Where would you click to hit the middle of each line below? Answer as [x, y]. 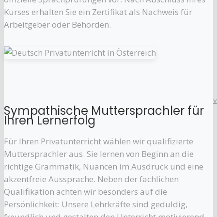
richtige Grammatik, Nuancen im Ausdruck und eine [104, 166]
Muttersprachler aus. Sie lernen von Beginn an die [99, 154]
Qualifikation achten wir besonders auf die [85, 191]
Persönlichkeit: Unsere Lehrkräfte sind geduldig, [96, 204]
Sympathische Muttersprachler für [104, 110]
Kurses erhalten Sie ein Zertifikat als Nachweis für [98, 12]
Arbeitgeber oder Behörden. [57, 24]
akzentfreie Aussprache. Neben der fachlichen [91, 179]
